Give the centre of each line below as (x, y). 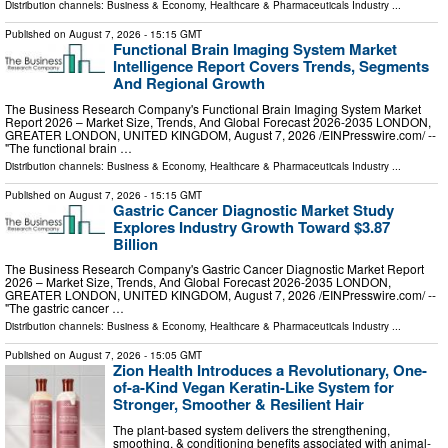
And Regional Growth (189, 83)
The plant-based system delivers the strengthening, (251, 429)
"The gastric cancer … (64, 308)
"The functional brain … (68, 147)
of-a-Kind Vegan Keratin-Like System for (253, 387)
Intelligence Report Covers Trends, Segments (271, 66)
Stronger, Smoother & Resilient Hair (238, 404)
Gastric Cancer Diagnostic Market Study (253, 209)
